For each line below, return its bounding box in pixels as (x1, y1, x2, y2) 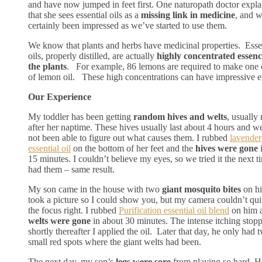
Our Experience (28, 91, 91, 102)
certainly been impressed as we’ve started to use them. (28, 20, 227, 30)
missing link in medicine (141, 9, 235, 20)
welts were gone (28, 215, 91, 226)
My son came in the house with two (28, 184, 162, 194)
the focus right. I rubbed (28, 205, 119, 215)
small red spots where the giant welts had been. (28, 236, 201, 247)
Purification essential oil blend (119, 205, 229, 215)
